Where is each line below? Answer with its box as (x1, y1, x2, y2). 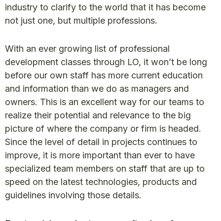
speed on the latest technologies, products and (5, 177, 197, 187)
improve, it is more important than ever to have (5, 150, 195, 160)
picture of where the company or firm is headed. (5, 123, 204, 134)
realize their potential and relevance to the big (5, 110, 191, 120)
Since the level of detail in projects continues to (5, 137, 197, 147)
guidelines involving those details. (5, 190, 142, 200)
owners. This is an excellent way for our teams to (5, 97, 204, 107)
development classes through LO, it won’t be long (5, 57, 207, 67)
